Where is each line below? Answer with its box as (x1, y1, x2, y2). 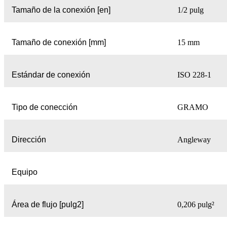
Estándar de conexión (12, 70, 90, 80)
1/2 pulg (177, 6, 204, 15)
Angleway (177, 135, 211, 144)
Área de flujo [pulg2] (12, 200, 84, 209)
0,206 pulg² (177, 200, 214, 209)
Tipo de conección (12, 103, 78, 112)
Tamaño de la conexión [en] (12, 6, 110, 15)
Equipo (12, 168, 37, 177)
